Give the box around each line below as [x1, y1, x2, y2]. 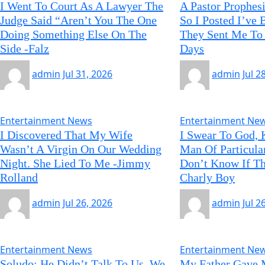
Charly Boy [179, 171, 235, 184]
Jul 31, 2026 [63, 67, 112, 81]
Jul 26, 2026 [63, 196, 112, 210]
